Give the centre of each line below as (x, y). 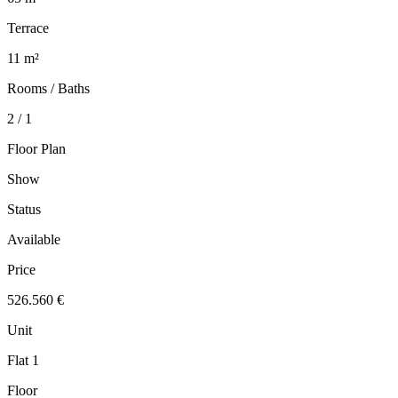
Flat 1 (23, 361)
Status (24, 210)
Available (34, 240)
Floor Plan (36, 149)
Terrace (28, 28)
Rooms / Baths (48, 89)
